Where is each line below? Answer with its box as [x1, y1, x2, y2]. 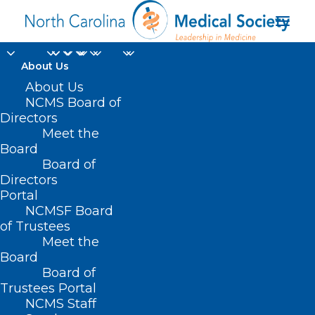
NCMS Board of [25, 95, 121, 110]
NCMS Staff [25, 296, 96, 311]
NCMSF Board [25, 203, 113, 219]
